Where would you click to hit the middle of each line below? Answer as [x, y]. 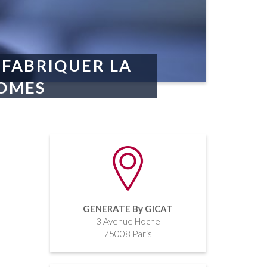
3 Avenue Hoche [128, 221]
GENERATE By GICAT [128, 209]
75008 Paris [128, 234]
